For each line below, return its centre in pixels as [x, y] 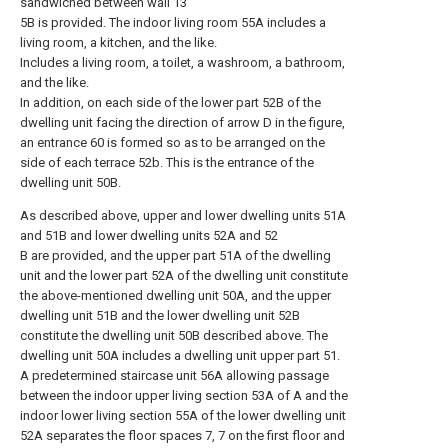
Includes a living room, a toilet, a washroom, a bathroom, [182, 62]
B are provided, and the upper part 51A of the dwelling [175, 255]
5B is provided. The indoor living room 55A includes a [173, 22]
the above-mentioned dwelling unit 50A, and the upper [175, 295]
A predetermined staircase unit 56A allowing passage [174, 375]
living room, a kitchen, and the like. [118, 42]
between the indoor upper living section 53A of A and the [184, 395]
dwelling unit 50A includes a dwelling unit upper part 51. [180, 355]
